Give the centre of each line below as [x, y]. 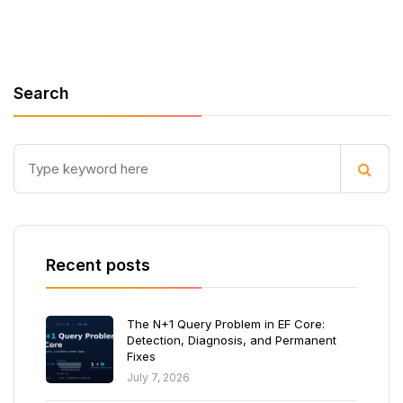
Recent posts [98, 265]
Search [41, 93]
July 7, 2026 [158, 377]
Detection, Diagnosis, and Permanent [232, 340]
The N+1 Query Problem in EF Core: [226, 324]
